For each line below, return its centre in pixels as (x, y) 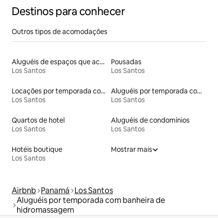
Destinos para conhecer (68, 11)
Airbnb (24, 190)
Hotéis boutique (37, 149)
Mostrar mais (132, 149)
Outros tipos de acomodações (60, 31)
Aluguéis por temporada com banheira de (91, 200)
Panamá (55, 190)
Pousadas (126, 62)
